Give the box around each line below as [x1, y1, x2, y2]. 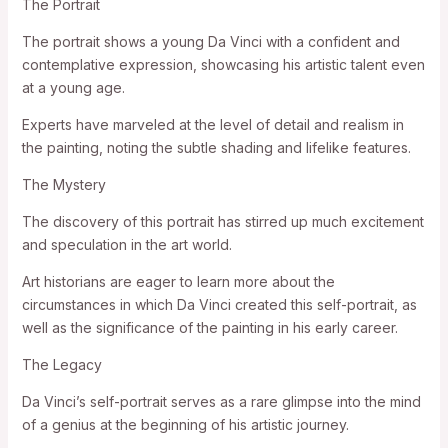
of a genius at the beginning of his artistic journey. [21, 416, 349, 433]
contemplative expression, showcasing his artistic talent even [21, 56, 425, 73]
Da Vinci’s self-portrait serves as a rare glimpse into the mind [21, 393, 421, 410]
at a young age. [21, 79, 125, 96]
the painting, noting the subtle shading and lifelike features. [21, 139, 411, 156]
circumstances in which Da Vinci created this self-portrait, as [21, 296, 417, 313]
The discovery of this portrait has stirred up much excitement [21, 213, 424, 230]
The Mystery [21, 176, 106, 193]
